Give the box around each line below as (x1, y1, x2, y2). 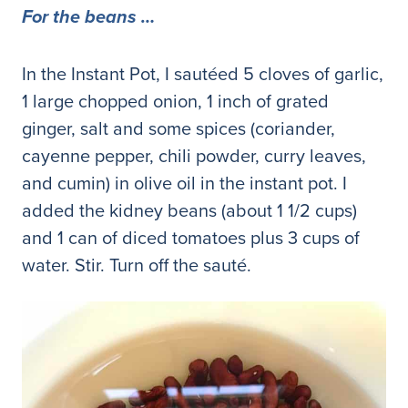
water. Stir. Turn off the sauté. (22, 250, 251, 278)
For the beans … (22, 5, 155, 29)
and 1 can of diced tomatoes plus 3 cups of (22, 223, 360, 250)
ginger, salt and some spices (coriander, (22, 114, 335, 141)
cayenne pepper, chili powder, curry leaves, (22, 141, 366, 168)
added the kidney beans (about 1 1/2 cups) (22, 196, 357, 223)
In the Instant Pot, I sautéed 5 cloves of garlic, (22, 59, 383, 87)
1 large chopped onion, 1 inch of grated (22, 87, 329, 114)
